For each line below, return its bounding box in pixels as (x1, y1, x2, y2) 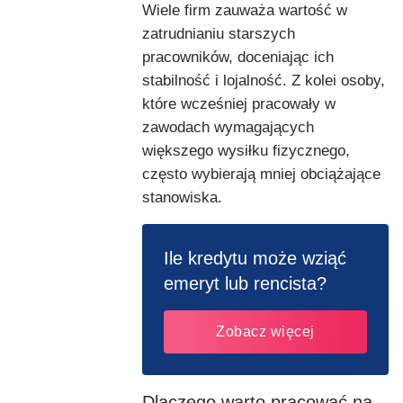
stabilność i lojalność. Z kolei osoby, (142, 71, 385, 89)
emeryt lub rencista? (164, 273, 327, 293)
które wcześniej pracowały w (142, 94, 336, 112)
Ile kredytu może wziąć (164, 247, 346, 268)
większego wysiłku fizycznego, (142, 141, 350, 159)
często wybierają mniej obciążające (142, 165, 381, 183)
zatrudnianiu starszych (142, 24, 295, 42)
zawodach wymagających (142, 118, 314, 136)
